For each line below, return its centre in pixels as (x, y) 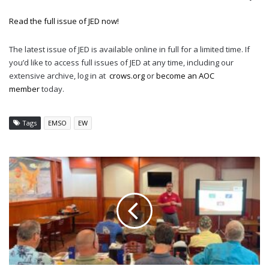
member (24, 89)
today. (52, 89)
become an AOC (185, 76)
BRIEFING (25, 225)
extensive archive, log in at (58, 76)
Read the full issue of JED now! (64, 21)
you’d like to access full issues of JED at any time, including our (121, 63)
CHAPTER (25, 188)
